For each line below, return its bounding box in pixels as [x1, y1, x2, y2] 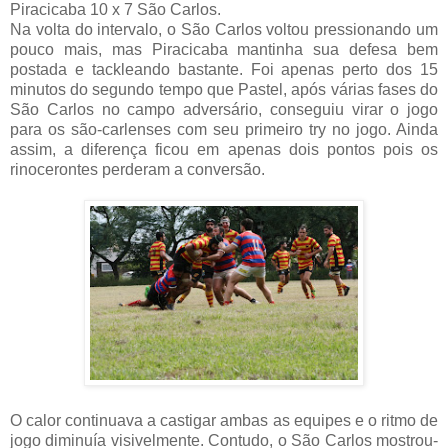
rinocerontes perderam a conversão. [10, 160, 265, 178]
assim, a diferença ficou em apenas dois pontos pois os [10, 140, 438, 158]
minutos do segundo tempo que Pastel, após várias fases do [10, 80, 438, 98]
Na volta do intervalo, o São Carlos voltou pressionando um [10, 20, 438, 38]
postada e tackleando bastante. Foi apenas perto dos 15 [10, 60, 438, 78]
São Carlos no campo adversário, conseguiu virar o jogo [10, 100, 438, 118]
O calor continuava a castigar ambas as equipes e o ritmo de [10, 411, 438, 429]
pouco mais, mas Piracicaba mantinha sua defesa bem [10, 40, 438, 58]
